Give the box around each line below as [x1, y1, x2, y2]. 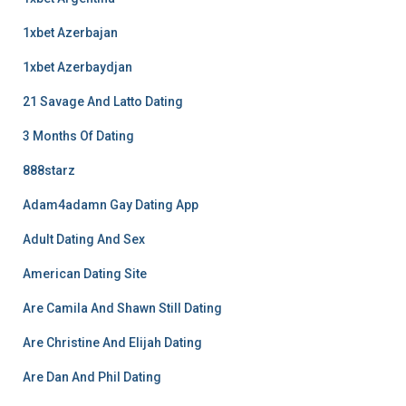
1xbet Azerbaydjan [23, 60, 132, 74]
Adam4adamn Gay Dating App [23, 198, 198, 212]
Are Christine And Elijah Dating [23, 335, 202, 350]
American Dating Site [23, 266, 147, 281]
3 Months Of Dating [23, 129, 134, 143]
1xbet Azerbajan [23, 25, 118, 40]
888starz [23, 163, 75, 178]
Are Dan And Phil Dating [23, 370, 161, 384]
